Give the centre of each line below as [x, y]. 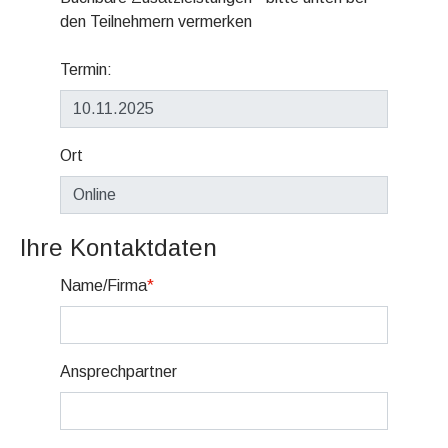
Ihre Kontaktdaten [118, 247]
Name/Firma [103, 285]
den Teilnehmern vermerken [156, 21]
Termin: [86, 69]
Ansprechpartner [118, 371]
